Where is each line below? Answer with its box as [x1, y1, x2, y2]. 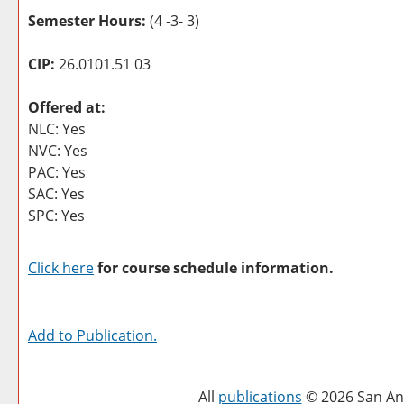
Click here [28, 258, 94, 278]
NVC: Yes [28, 141, 87, 161]
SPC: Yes [28, 206, 85, 225]
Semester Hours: [28, 11, 146, 31]
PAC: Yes [28, 162, 86, 182]
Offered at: [28, 97, 106, 117]
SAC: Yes [28, 184, 85, 204]
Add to [28, 326, 77, 345]
